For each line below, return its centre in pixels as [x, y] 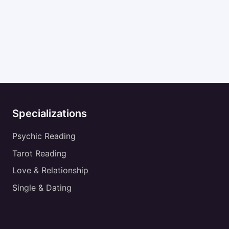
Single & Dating [42, 187]
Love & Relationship [50, 170]
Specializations [50, 113]
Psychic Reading [44, 136]
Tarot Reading [39, 153]
